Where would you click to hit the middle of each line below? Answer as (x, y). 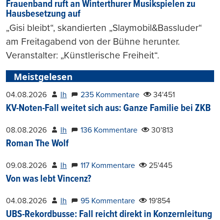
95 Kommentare (108, 201)
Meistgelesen (43, 76)
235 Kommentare (110, 95)
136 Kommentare (109, 130)
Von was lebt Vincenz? (49, 179)
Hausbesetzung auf (43, 14)
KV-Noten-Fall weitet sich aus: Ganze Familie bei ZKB (108, 108)
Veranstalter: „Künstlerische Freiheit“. (82, 55)
